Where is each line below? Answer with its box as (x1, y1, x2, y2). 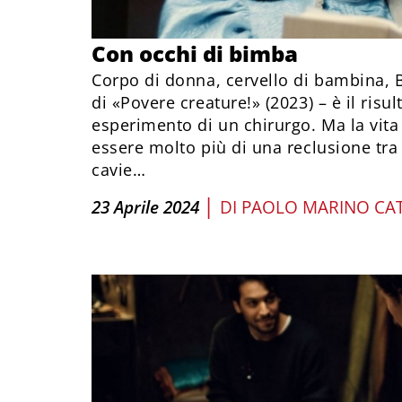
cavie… (92, 159, 146, 180)
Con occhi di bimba (92, 39, 298, 68)
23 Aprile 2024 (92, 196, 199, 219)
